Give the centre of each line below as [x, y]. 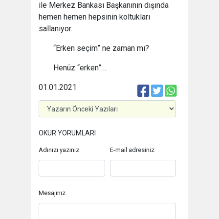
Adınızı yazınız [59, 150]
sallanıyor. [55, 29]
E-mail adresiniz [132, 150]
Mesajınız [52, 193]
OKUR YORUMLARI [67, 133]
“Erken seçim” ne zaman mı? [101, 48]
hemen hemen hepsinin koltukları [94, 17]
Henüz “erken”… [80, 68]
